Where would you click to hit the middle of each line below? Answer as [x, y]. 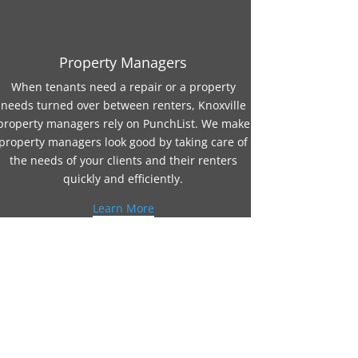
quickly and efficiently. [123, 178]
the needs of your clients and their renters [123, 160]
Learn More [123, 208]
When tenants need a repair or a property [123, 86]
